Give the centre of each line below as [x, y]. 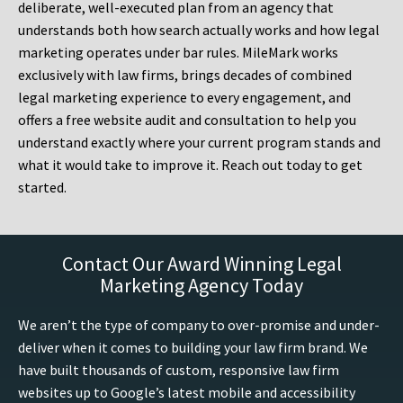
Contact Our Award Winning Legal [201, 264]
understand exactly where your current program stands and [199, 143]
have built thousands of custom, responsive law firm [179, 370]
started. [42, 188]
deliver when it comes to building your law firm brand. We [193, 348]
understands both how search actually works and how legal [199, 30]
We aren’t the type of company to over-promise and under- [199, 325]
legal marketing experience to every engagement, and [184, 98]
